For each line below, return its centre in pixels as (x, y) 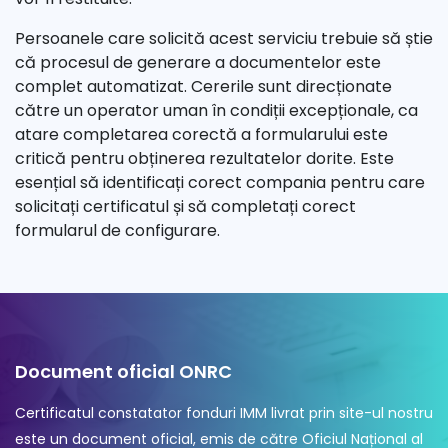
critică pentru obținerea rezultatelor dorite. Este (204, 159)
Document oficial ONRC (123, 372)
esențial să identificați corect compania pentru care (220, 183)
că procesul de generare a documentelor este (198, 63)
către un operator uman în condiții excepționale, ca (216, 111)
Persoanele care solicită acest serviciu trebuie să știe (224, 39)
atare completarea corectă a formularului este (201, 135)
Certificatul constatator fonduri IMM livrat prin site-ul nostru (224, 413)
